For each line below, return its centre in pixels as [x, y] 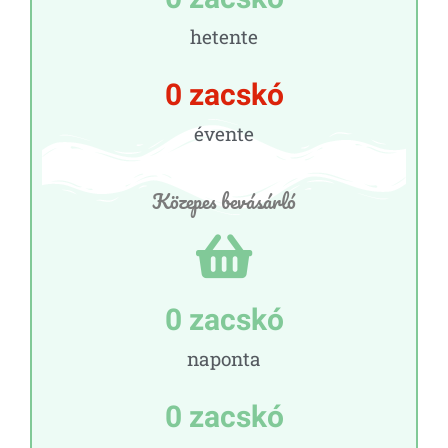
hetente [224, 36]
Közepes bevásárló [224, 200]
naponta [224, 358]
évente [224, 133]
